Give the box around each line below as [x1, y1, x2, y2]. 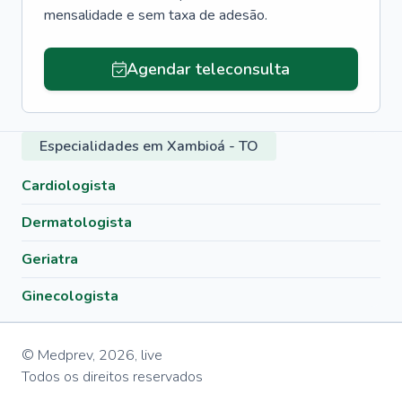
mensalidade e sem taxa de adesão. [44, 5, 267, 25]
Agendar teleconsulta [126, 58, 290, 80]
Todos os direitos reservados [22, 367, 203, 387]
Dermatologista [22, 213, 132, 232]
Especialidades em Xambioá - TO [39, 136, 258, 156]
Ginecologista [22, 286, 118, 306]
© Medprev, [22, 345, 95, 365]
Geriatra [22, 249, 78, 269]
